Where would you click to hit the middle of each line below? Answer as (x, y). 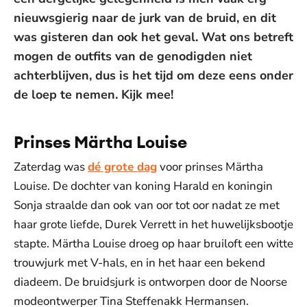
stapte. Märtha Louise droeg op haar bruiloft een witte (153, 244)
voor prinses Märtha (210, 167)
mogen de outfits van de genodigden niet (133, 56)
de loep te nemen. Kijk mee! (94, 95)
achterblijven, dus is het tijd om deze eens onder (153, 75)
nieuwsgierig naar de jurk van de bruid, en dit (145, 18)
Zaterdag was (51, 167)
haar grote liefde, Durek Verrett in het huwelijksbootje (153, 224)
